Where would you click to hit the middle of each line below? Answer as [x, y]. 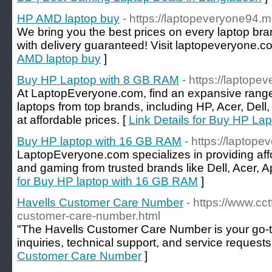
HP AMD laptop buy [68, 19]
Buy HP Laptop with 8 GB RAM [98, 80]
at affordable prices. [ [73, 120]
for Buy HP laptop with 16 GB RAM [107, 181]
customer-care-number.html [89, 216]
